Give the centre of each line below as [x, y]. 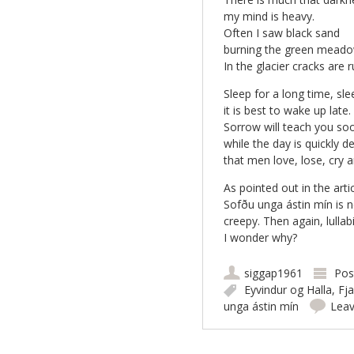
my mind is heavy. [269, 16]
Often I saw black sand [281, 33]
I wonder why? [260, 237]
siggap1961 [273, 273]
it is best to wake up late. [287, 110]
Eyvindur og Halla [288, 290]
